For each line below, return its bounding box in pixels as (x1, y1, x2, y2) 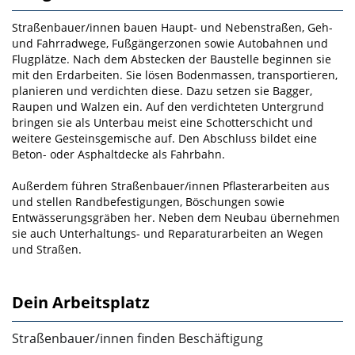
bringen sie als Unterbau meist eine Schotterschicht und (12, 115, 313, 131)
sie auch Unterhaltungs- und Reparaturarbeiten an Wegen (12, 226, 323, 242)
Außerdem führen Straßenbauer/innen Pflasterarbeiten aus (12, 178, 330, 194)
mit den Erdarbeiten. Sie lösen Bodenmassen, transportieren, (12, 67, 338, 83)
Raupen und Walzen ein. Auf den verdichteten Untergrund (12, 99, 324, 115)
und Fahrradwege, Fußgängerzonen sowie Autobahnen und (12, 36, 328, 52)
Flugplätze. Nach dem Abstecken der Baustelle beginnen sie (12, 52, 331, 67)
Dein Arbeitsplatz (12, 292, 150, 314)
